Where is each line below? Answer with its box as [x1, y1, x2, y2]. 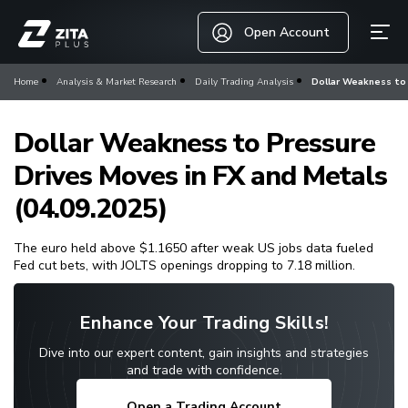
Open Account [244, 24, 330, 41]
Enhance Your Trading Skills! [78, 311, 330, 335]
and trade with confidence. [126, 362, 282, 379]
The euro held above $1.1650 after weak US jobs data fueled [14, 240, 373, 257]
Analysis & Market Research [56, 76, 177, 88]
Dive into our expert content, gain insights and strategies [39, 344, 369, 362]
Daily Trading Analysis [195, 76, 293, 88]
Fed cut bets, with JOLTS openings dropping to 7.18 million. [14, 257, 355, 274]
